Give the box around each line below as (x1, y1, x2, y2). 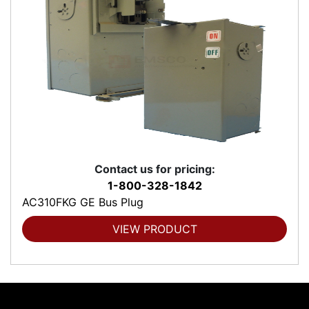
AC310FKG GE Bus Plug (22, 195, 143, 210)
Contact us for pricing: (94, 162, 215, 177)
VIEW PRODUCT (112, 222, 197, 237)
